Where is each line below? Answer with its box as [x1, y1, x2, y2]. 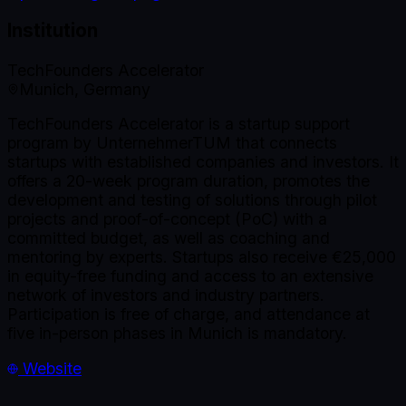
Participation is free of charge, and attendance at [7, 304, 370, 324]
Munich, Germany [19, 79, 150, 99]
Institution [7, 19, 98, 43]
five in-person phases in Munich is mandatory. [7, 324, 347, 343]
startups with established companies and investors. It [7, 152, 399, 172]
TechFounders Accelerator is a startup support [7, 114, 350, 134]
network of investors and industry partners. [7, 285, 324, 305]
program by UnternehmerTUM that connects [7, 133, 337, 153]
